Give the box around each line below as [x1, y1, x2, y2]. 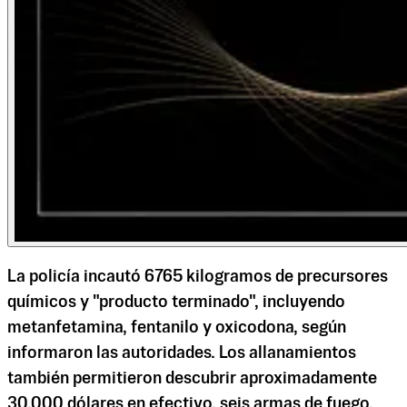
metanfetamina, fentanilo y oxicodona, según [7, 320, 346, 337]
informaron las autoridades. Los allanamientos [7, 345, 356, 362]
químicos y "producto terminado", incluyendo [7, 294, 345, 312]
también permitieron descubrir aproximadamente [7, 371, 377, 388]
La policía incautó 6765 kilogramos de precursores [7, 269, 388, 286]
